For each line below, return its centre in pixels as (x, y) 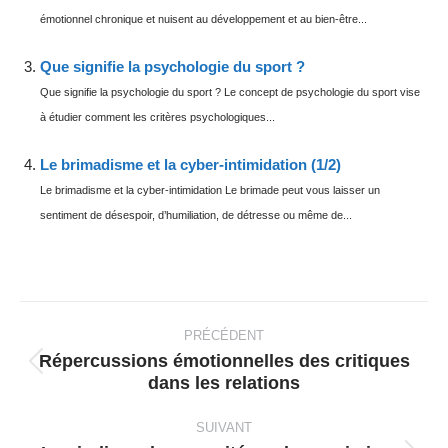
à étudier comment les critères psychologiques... (157, 117)
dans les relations (224, 383)
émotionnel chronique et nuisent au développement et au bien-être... (203, 19)
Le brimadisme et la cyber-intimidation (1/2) (190, 164)
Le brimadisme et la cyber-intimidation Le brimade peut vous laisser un (210, 190)
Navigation (70, 312)
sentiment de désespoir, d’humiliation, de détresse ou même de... (196, 215)
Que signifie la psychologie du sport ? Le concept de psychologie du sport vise (230, 92)
